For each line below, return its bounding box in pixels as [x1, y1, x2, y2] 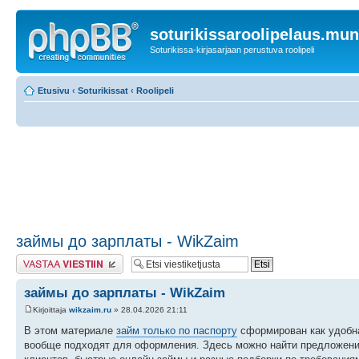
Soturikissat [78, 85, 128, 95]
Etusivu [38, 85, 70, 95]
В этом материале [24, 324, 116, 337]
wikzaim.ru [69, 305, 111, 314]
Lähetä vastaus [16, 253, 76, 264]
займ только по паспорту [116, 324, 237, 337]
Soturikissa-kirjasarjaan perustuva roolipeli [150, 45, 314, 54]
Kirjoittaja [33, 305, 69, 314]
